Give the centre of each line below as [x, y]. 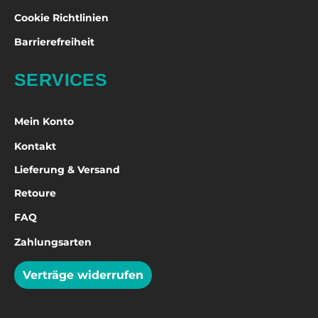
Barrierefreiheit [54, 42]
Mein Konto [44, 122]
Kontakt [35, 146]
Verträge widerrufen [83, 275]
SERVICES [61, 79]
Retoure [35, 193]
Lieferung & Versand [67, 169]
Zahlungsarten [53, 242]
